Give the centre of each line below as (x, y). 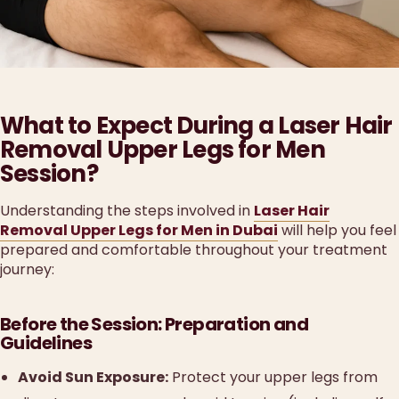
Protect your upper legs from (273, 377)
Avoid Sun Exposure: (93, 377)
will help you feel (337, 230)
